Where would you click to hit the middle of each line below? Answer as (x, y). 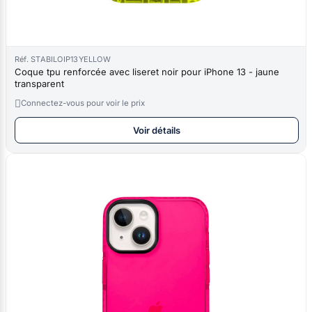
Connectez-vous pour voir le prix (83, 103)
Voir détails (157, 130)
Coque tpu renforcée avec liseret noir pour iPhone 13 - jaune (147, 71)
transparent (39, 83)
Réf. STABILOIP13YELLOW (63, 59)
